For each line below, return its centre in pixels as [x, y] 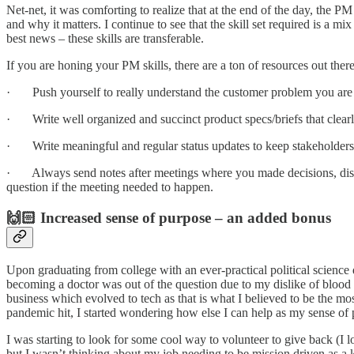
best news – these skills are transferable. [105, 39]
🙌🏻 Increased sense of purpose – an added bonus [169, 218]
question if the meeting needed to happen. [110, 187]
